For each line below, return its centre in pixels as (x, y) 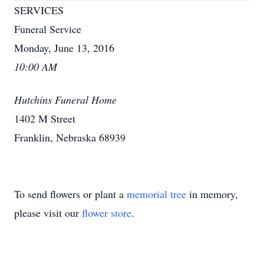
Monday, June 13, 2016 (64, 48)
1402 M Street (45, 118)
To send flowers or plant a (70, 194)
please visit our (48, 213)
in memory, (212, 194)
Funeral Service (48, 29)
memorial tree (156, 194)
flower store (107, 213)
